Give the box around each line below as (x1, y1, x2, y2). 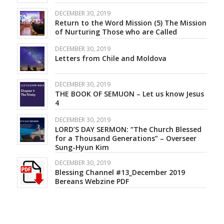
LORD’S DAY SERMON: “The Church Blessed (54, 124, 201, 134)
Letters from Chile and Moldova (54, 53, 166, 63)
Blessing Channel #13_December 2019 (54, 167, 185, 177)
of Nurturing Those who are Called (54, 27, 177, 37)
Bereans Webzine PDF (54, 176, 129, 186)
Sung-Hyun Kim (54, 142, 109, 152)
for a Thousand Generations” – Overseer (54, 133, 196, 143)
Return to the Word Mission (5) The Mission (54, 18, 206, 28)
